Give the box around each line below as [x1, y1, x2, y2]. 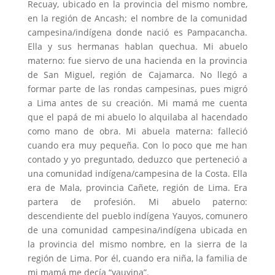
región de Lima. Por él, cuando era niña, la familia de [27, 252, 248, 265]
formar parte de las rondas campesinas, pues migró [27, 83, 248, 95]
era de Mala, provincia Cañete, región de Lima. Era [27, 182, 248, 194]
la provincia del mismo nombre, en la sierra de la [27, 238, 248, 250]
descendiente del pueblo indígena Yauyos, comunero [27, 210, 248, 222]
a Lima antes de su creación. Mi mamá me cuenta [27, 97, 248, 109]
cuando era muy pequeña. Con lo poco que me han [27, 139, 248, 152]
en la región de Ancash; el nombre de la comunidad [27, 12, 248, 25]
